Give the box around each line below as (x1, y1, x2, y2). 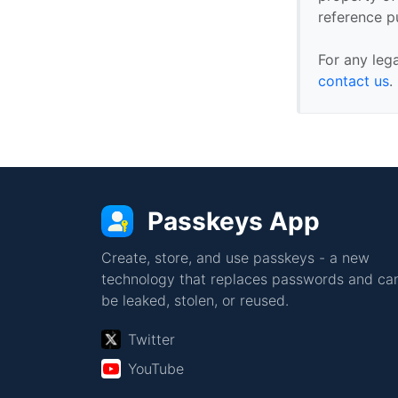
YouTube (128, 360, 184, 378)
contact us (318, 71, 390, 90)
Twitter (128, 330, 175, 348)
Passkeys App (147, 206, 320, 236)
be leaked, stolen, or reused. (101, 291, 289, 309)
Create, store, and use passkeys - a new (101, 249, 370, 267)
